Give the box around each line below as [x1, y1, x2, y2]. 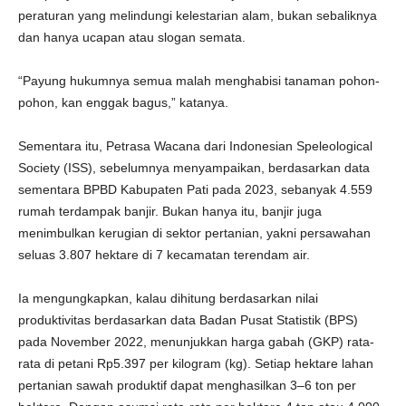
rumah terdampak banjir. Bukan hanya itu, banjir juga [18, 204, 322, 218]
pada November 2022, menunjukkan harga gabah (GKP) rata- [18, 334, 374, 349]
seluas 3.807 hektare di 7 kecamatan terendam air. [18, 247, 310, 262]
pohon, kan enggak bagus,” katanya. [18, 95, 228, 110]
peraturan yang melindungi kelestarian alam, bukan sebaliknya [18, 8, 377, 23]
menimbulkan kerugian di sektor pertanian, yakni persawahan [18, 226, 371, 240]
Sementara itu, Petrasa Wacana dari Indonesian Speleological [18, 139, 372, 153]
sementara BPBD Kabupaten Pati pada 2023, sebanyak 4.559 [18, 182, 372, 197]
